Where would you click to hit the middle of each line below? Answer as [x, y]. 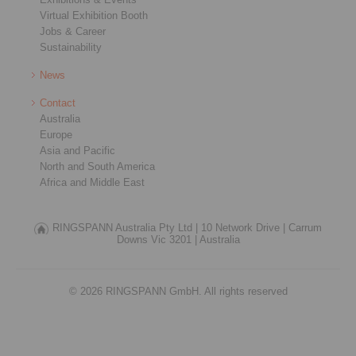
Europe [56, 135]
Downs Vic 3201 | [157, 240]
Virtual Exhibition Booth [94, 15]
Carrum [305, 228]
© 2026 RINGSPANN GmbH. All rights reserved [178, 291]
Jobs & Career [73, 31]
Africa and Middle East [92, 182]
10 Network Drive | [243, 228]
